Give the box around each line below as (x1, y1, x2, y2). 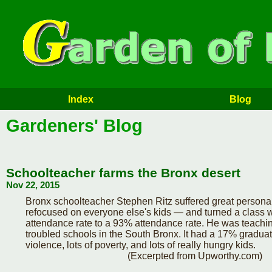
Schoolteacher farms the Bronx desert (6, 165, 240, 180)
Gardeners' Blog (6, 116, 143, 135)
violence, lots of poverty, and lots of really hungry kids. (25, 239, 256, 250)
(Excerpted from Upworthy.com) (127, 250, 263, 261)
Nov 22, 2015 (6, 180, 59, 190)
